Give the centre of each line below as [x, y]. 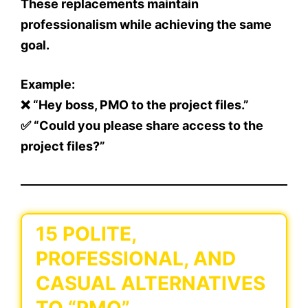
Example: [48, 84]
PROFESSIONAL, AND [136, 258]
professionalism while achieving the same [146, 24]
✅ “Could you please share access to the [142, 125]
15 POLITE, [86, 234]
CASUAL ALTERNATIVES [151, 283]
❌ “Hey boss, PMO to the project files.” [135, 105]
